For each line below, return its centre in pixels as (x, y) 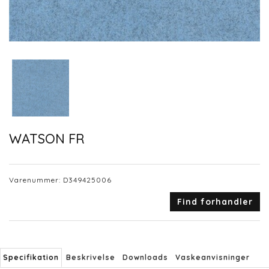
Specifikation (31, 258)
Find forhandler (215, 202)
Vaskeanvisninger (213, 258)
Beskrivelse (91, 258)
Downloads (145, 258)
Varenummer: (36, 180)
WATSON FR (47, 138)
